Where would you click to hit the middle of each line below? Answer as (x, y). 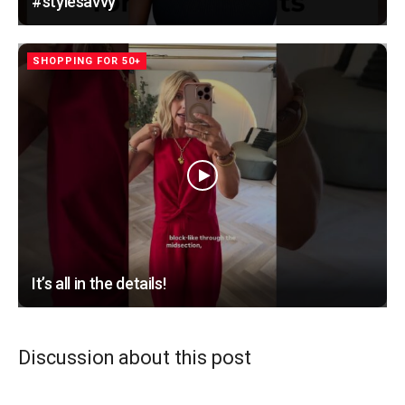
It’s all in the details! (99, 283)
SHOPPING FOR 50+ (87, 61)
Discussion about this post (135, 358)
